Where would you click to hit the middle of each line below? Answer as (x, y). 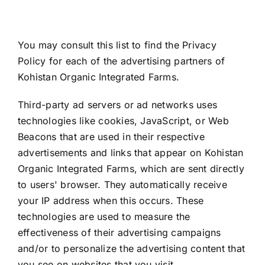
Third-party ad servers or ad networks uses (117, 105)
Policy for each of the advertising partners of (121, 61)
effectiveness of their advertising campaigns (119, 233)
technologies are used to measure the (104, 217)
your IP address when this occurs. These (111, 201)
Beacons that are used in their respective (111, 137)
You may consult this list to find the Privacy (117, 45)
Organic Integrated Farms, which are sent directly (131, 169)
